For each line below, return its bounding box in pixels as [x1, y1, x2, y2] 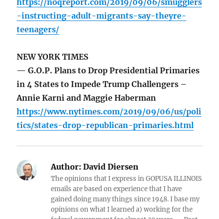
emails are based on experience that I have [51, 185, 182, 194]
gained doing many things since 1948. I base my [51, 195, 200, 204]
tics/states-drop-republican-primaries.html [17, 120, 194, 131]
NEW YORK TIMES [17, 52, 89, 62]
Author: [51, 162, 82, 172]
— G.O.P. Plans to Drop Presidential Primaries [17, 66, 200, 76]
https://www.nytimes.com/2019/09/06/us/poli [17, 107, 202, 117]
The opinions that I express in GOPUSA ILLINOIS [51, 175, 202, 183]
